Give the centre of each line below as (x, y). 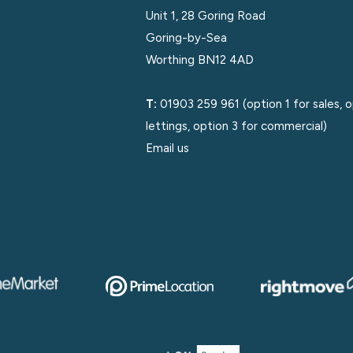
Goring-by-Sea (186, 38)
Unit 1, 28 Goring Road (205, 16)
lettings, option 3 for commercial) (236, 126)
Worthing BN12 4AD (199, 60)
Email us (167, 148)
